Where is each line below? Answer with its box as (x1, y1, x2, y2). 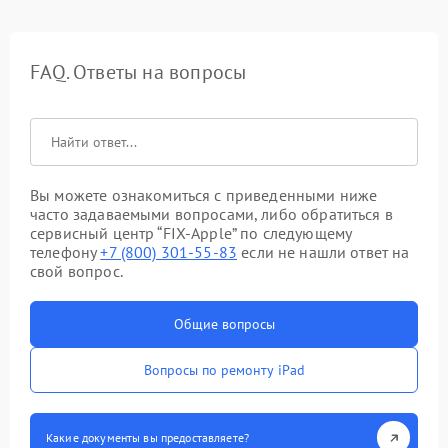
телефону (30, 242, 101, 262)
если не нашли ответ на (237, 242, 410, 262)
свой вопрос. (30, 261, 123, 281)
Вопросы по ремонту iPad (143, 361, 305, 379)
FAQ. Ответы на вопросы (30, 59, 247, 85)
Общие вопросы (173, 315, 275, 333)
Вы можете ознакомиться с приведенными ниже (30, 185, 378, 205)
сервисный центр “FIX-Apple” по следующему (30, 223, 352, 243)
